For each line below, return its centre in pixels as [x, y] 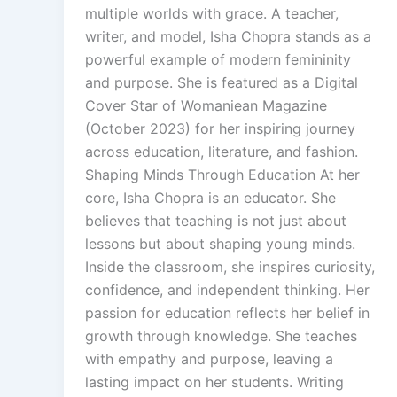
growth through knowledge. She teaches [221, 335]
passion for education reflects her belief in [227, 312]
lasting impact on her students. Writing [214, 381]
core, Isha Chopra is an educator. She [210, 197]
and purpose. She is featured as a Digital [222, 82]
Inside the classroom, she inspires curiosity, [230, 266]
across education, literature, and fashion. [222, 151]
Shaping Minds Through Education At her [222, 174]
